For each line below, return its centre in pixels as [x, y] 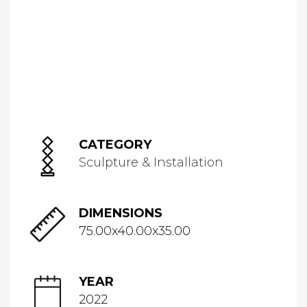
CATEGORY [115, 145]
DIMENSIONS [121, 213]
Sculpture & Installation [151, 162]
